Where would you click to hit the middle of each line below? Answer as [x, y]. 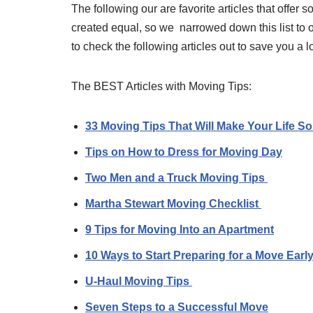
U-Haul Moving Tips [139, 281]
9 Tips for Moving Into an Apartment [180, 229]
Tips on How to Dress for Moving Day [184, 152]
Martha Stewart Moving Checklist [173, 203]
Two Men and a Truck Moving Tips [176, 177]
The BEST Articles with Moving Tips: [161, 86]
